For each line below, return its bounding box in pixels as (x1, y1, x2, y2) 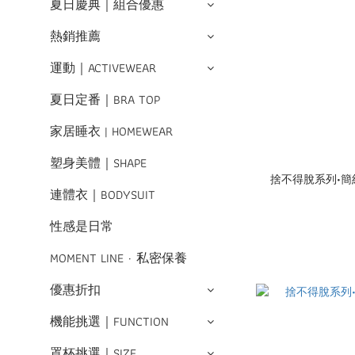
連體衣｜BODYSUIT (50, 185, 155, 204)
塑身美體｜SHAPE (50, 153, 147, 173)
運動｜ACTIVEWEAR (50, 58, 156, 78)
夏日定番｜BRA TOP (50, 90, 160, 109)
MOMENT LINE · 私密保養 (50, 248, 187, 268)
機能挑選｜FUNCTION (50, 311, 169, 331)
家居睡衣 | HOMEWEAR (50, 121, 173, 141)
